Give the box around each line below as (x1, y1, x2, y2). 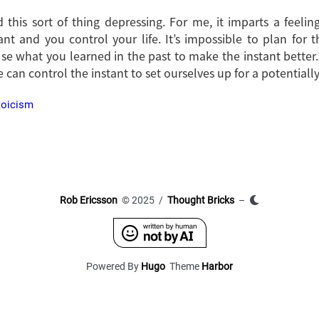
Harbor (202, 260, 233, 272)
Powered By (86, 260, 141, 272)
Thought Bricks (167, 194, 234, 206)
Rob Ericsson (60, 194, 117, 206)
